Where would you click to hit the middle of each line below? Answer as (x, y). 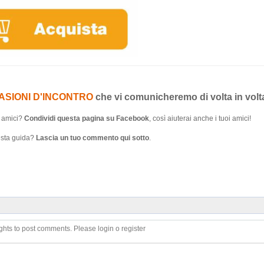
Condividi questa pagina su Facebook (86, 118)
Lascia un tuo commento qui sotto (93, 138)
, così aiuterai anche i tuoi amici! (200, 118)
